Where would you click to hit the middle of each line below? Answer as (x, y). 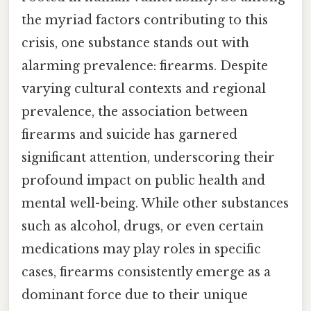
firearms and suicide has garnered (129, 135)
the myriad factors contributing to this (145, 20)
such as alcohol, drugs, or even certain (143, 227)
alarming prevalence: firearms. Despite (145, 66)
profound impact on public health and (143, 181)
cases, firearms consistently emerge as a (146, 272)
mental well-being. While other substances (155, 204)
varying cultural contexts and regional (144, 89)
